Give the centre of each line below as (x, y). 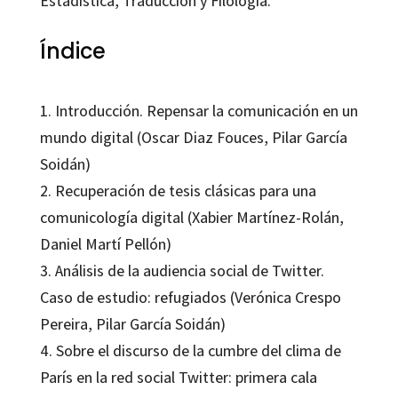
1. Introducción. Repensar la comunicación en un (199, 111)
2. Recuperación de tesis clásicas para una (178, 191)
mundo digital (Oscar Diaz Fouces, (155, 138)
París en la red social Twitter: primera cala (178, 378)
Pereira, (68, 324)
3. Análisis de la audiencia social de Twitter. (182, 271)
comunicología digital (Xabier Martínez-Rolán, (191, 218)
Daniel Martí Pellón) (105, 244)
